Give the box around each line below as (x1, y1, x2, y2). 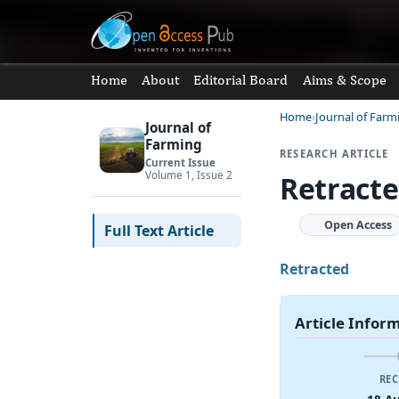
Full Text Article (104, 220, 215, 240)
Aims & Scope (302, 71, 387, 88)
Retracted (279, 258, 353, 279)
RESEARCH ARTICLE (279, 147, 389, 161)
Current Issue (144, 155, 216, 169)
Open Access (324, 216, 393, 232)
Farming (144, 135, 202, 154)
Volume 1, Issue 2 (144, 167, 232, 182)
